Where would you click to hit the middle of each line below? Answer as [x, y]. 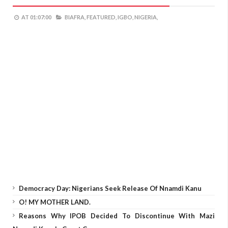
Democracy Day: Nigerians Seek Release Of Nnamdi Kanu [110, 188]
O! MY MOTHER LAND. [55, 202]
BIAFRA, [75, 17]
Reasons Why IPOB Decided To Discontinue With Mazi [117, 216]
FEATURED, [102, 17]
